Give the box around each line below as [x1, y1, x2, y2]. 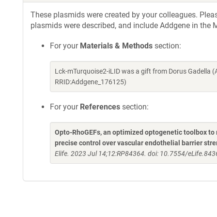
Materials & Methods [80, 41, 153, 50]
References [80, 102, 120, 111]
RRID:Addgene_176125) [55, 78, 126, 86]
